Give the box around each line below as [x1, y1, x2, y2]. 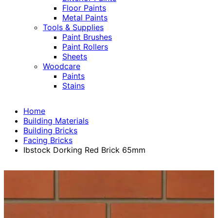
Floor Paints [62, 3, 106, 13]
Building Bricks [23, 126, 77, 136]
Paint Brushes [62, 32, 112, 42]
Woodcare [43, 61, 80, 72]
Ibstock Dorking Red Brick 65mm [23, 145, 145, 155]
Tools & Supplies [43, 22, 104, 33]
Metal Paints [62, 13, 108, 23]
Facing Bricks [23, 135, 73, 145]
